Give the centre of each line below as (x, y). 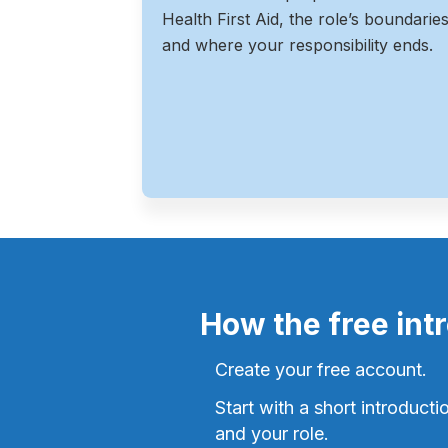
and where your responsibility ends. (297, 45)
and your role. (271, 434)
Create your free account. (320, 370)
